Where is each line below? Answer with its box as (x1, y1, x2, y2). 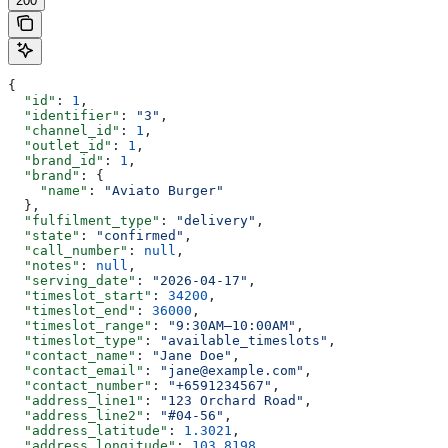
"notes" (8, 257, 80, 273)
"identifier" (8, 107, 120, 123)
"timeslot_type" (8, 332, 144, 348)
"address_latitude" (8, 422, 168, 438)
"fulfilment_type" (8, 212, 160, 228)
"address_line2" (8, 407, 144, 423)
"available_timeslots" (160, 332, 328, 348)
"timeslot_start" (8, 287, 152, 303)
